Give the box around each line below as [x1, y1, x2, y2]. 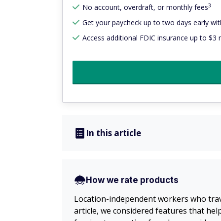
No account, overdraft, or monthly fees [82, 2, 208, 12]
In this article [86, 127, 141, 139]
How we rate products [86, 175, 179, 185]
